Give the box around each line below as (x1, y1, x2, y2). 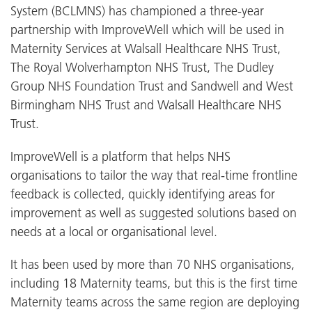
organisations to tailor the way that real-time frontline (10, 166, 297, 183)
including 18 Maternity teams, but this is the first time (10, 274, 297, 291)
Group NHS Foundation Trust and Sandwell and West (10, 77, 293, 94)
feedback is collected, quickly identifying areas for (10, 185, 275, 202)
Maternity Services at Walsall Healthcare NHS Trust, (10, 40, 281, 56)
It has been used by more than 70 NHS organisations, (10, 256, 295, 272)
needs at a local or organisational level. (10, 223, 217, 240)
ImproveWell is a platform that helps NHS (10, 148, 231, 164)
